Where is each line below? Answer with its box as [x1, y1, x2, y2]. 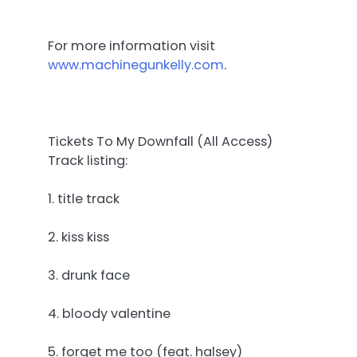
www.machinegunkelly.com [48, 55, 224, 74]
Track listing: [48, 151, 127, 170]
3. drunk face [48, 266, 130, 285]
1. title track [48, 189, 120, 208]
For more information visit [48, 36, 215, 55]
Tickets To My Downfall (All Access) [48, 131, 273, 151]
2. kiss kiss [48, 228, 109, 247]
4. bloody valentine [48, 304, 171, 324]
